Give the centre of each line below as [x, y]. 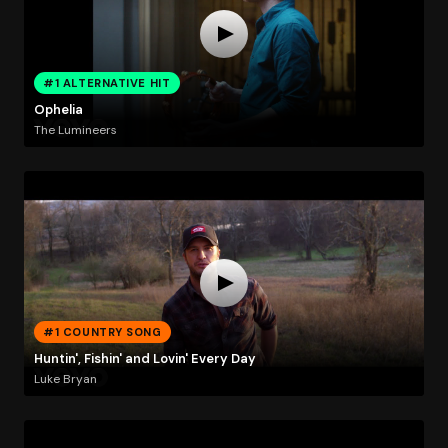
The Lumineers [75, 129]
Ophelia [58, 110]
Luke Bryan [65, 378]
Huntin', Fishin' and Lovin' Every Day [144, 359]
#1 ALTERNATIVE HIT [107, 82]
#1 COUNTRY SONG [102, 331]
